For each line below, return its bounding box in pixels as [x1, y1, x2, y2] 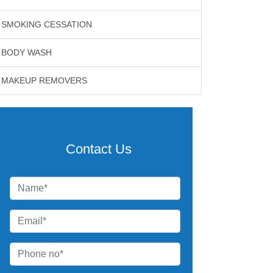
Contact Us [66, 141, 132, 157]
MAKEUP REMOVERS [1, 76, 87, 85]
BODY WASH [1, 48, 52, 57]
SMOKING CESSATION [1, 19, 92, 29]
